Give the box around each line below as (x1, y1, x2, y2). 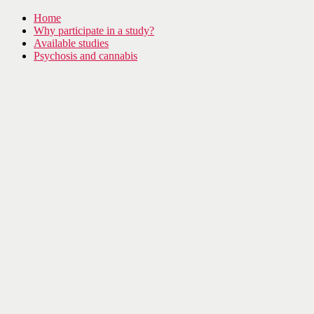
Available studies (34, 37, 109, 49)
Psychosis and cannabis (34, 50, 137, 62)
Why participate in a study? (34, 25, 154, 36)
